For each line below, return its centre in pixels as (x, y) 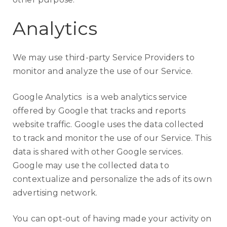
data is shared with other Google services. (98, 152)
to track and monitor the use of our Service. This (112, 138)
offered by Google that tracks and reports (99, 111)
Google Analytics (47, 97)
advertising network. (55, 193)
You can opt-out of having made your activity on (112, 219)
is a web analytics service (136, 97)
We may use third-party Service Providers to (104, 58)
